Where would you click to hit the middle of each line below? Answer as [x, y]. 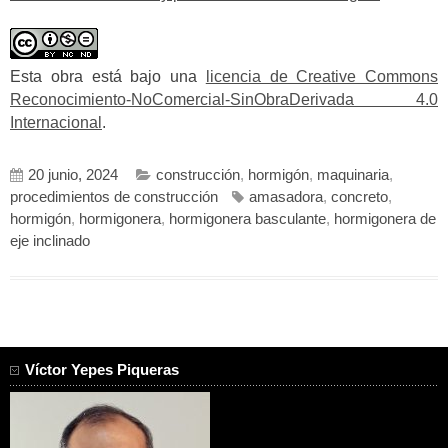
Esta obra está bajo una [108, 76]
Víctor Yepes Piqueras [102, 370]
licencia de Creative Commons [321, 76]
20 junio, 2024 [73, 175]
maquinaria [353, 175]
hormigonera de [385, 219]
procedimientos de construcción [114, 197]
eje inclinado [50, 241]
